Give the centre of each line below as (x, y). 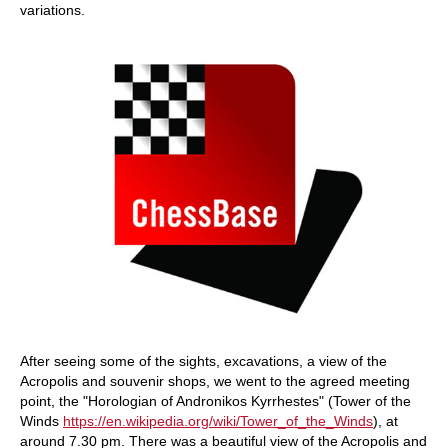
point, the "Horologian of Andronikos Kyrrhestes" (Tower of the (215, 401)
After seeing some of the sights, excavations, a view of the (203, 361)
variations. (52, 10)
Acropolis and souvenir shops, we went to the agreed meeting (215, 381)
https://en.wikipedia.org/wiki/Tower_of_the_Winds (218, 421)
